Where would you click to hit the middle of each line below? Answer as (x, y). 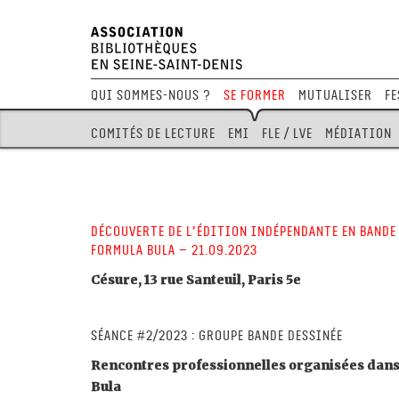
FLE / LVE (287, 134)
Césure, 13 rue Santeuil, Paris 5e (196, 280)
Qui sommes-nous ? (151, 95)
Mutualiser (335, 95)
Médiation (358, 134)
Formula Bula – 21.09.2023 (174, 250)
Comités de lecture (153, 134)
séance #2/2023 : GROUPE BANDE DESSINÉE (217, 336)
